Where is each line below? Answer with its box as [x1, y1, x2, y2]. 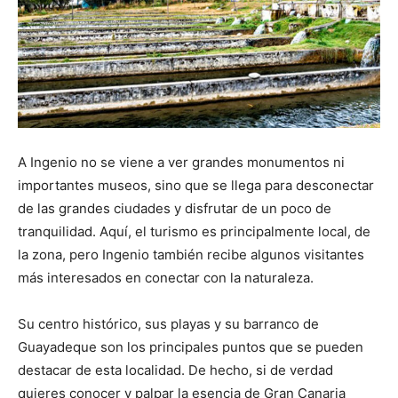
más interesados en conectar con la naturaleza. [18, 269, 314, 287]
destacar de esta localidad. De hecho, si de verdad [18, 362, 333, 379]
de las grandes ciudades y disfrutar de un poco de [18, 200, 331, 218]
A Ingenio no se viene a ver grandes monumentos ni [18, 154, 345, 171]
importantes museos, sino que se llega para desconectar [18, 177, 374, 195]
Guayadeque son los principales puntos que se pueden [18, 338, 363, 356]
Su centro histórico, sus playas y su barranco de [18, 315, 319, 333]
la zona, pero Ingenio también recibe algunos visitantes [18, 246, 364, 264]
